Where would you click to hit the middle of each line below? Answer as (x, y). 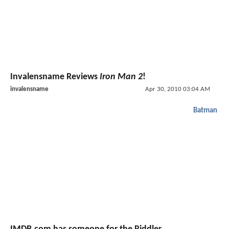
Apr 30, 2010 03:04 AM (177, 89)
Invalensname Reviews (55, 77)
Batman (205, 110)
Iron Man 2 (121, 77)
